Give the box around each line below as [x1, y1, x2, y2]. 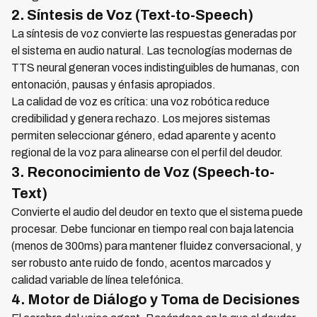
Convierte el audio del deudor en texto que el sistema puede [11, 206, 303, 218]
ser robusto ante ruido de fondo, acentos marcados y [11, 257, 271, 269]
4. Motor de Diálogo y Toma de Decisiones [11, 292, 300, 307]
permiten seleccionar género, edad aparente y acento [11, 129, 276, 142]
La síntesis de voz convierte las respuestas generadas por [11, 28, 296, 40]
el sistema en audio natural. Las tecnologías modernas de [11, 45, 292, 57]
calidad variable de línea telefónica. [11, 274, 184, 286]
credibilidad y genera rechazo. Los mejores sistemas [11, 113, 270, 125]
